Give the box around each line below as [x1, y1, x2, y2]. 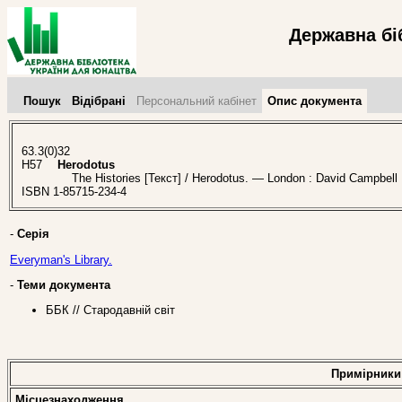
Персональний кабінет [136, 94, 257, 108]
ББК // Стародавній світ [46, 303, 175, 318]
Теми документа [17, 277, 110, 292]
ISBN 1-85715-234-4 [22, 185, 127, 199]
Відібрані [72, 94, 126, 108]
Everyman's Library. [10, 252, 112, 267]
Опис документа [267, 94, 362, 108]
